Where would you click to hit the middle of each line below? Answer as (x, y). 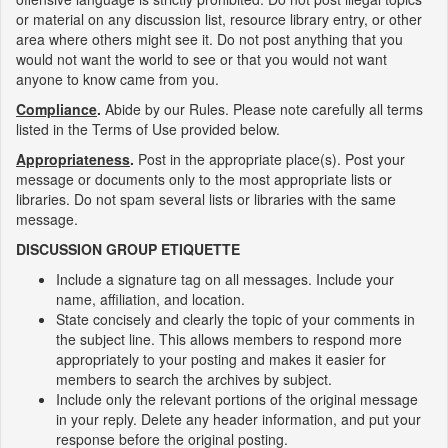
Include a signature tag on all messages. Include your (225, 279)
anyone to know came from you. (117, 79)
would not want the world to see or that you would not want (201, 59)
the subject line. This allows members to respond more (229, 339)
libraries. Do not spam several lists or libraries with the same (206, 199)
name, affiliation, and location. (150, 299)
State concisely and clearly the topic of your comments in (235, 319)
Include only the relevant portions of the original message (237, 399)
